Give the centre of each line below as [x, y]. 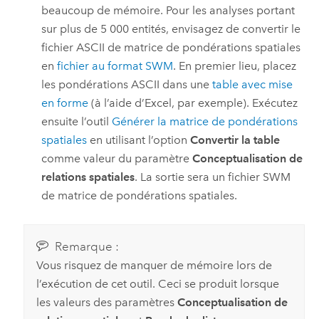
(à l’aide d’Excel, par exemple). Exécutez [193, 103]
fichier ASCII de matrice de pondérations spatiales [171, 48]
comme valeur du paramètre [117, 159]
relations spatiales [88, 177]
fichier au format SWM [115, 66]
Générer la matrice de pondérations [205, 122]
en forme [65, 103]
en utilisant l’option [139, 140]
